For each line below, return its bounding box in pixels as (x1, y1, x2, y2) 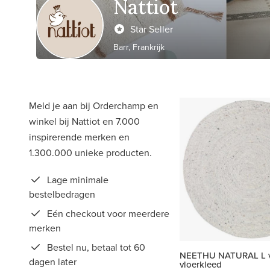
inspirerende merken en (29, 130, 130, 143)
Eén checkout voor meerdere (45, 207, 169, 220)
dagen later (29, 255, 77, 268)
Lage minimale (45, 173, 108, 186)
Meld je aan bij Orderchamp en (29, 99, 159, 112)
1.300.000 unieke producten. (29, 146, 152, 159)
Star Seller (130, 22, 173, 36)
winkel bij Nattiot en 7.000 (29, 115, 140, 128)
